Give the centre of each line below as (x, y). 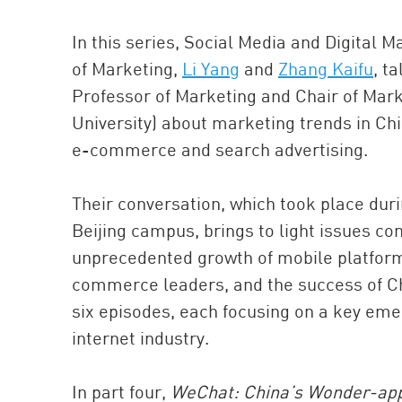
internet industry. (140, 338)
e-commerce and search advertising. (220, 149)
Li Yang (211, 69)
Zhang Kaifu (326, 69)
